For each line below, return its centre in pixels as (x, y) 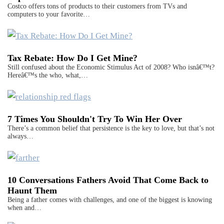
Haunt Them (32, 190)
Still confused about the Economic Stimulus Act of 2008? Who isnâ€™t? (111, 67)
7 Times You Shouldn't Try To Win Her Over (95, 119)
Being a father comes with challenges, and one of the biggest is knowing (110, 199)
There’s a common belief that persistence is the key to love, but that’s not (111, 128)
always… (20, 136)
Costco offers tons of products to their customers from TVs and (97, 6)
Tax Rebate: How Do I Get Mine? (72, 58)
